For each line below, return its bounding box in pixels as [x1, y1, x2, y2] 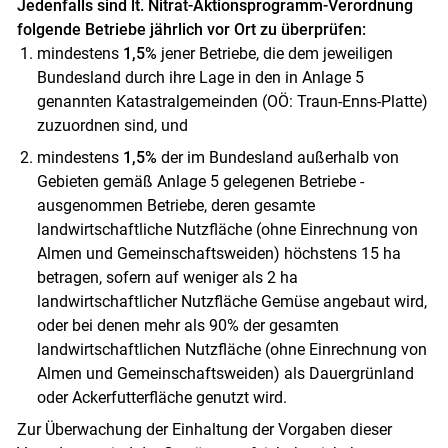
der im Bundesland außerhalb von [156, 147, 399, 167]
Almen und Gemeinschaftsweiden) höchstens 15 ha [36, 243, 401, 263]
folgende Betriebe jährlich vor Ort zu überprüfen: [16, 19, 366, 39]
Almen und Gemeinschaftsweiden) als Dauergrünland [36, 363, 414, 383]
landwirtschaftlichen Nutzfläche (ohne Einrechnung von [36, 339, 427, 359]
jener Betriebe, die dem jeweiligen [156, 43, 393, 63]
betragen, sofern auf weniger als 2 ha [36, 267, 298, 287]
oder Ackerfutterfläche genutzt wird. [36, 387, 287, 407]
